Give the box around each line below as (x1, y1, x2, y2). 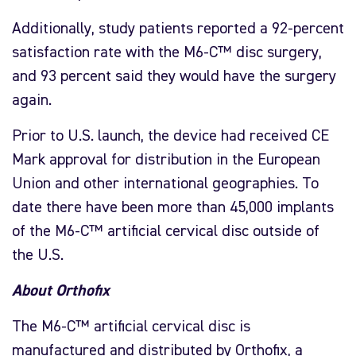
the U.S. (12, 247, 64, 264)
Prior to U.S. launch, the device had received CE (12, 128, 329, 145)
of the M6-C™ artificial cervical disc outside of (12, 223, 319, 240)
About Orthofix (12, 283, 110, 300)
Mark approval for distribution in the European (12, 152, 320, 168)
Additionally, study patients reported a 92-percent (12, 21, 344, 37)
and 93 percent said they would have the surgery (12, 68, 336, 85)
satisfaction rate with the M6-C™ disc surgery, (12, 44, 322, 61)
